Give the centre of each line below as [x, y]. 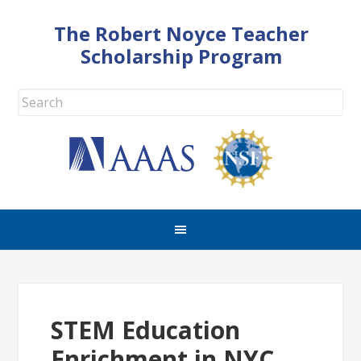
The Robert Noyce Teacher [181, 33]
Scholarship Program [181, 56]
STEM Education [146, 330]
